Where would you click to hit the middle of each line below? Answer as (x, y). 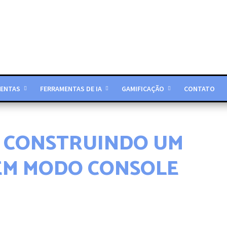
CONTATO (199, 89)
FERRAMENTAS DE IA (71, 89)
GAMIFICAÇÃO (143, 89)
